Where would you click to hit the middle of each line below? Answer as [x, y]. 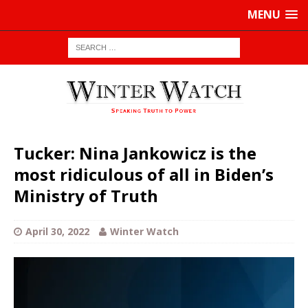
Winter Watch [144, 232]
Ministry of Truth [86, 196]
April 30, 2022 [57, 232]
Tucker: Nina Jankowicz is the [135, 153]
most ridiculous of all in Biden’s [144, 175]
